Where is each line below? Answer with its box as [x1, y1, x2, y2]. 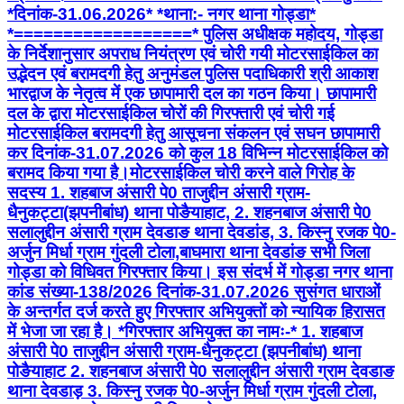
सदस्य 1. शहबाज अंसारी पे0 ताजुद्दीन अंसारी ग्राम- [7, 183, 310, 203]
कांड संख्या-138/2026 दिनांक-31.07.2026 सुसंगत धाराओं [7, 282, 381, 302]
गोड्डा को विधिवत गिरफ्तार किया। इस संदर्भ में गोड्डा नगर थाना [7, 262, 392, 282]
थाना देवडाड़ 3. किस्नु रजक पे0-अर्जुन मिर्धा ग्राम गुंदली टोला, [7, 381, 377, 401]
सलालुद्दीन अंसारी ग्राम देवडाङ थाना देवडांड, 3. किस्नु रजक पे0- [7, 223, 396, 243]
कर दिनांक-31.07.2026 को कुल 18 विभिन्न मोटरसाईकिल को [7, 143, 388, 163]
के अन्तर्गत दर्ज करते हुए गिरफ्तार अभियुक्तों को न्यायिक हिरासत [7, 302, 385, 322]
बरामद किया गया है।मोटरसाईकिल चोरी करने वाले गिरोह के [7, 163, 354, 183]
